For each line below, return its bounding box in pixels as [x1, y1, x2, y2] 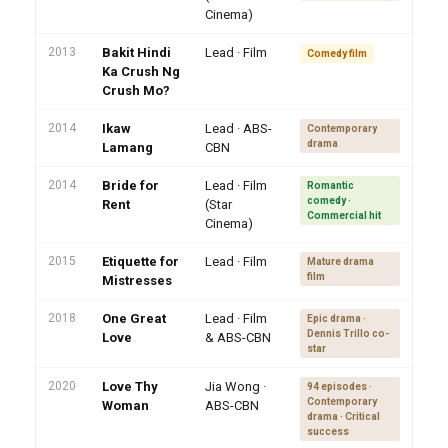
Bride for [102, 178, 159, 194]
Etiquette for [102, 254, 179, 270]
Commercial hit [307, 210, 381, 222]
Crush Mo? [102, 83, 170, 99]
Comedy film [307, 48, 367, 60]
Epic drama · [307, 313, 366, 325]
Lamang [102, 140, 153, 156]
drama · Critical [307, 411, 380, 423]
